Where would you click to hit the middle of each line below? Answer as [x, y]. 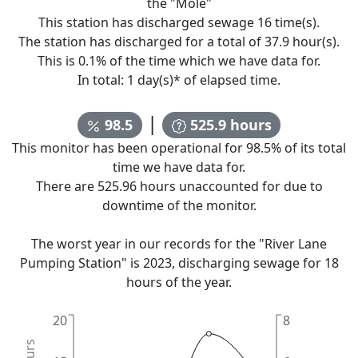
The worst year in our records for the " [148, 244]
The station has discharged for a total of [141, 41]
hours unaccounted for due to [229, 187]
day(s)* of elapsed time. [207, 80]
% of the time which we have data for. [208, 60]
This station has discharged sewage [148, 22]
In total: [102, 80]
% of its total [308, 148]
